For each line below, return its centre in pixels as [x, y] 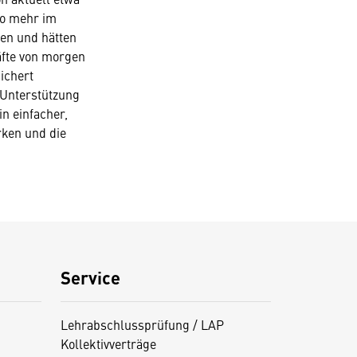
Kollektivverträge [108, 343]
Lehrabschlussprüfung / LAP [142, 324]
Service [90, 277]
